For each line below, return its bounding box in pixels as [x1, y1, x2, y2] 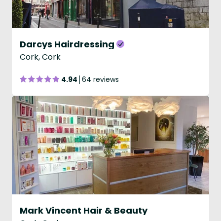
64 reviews [82, 74, 119, 84]
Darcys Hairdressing [20, 38, 114, 50]
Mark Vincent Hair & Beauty [20, 204, 147, 217]
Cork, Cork [20, 51, 61, 63]
